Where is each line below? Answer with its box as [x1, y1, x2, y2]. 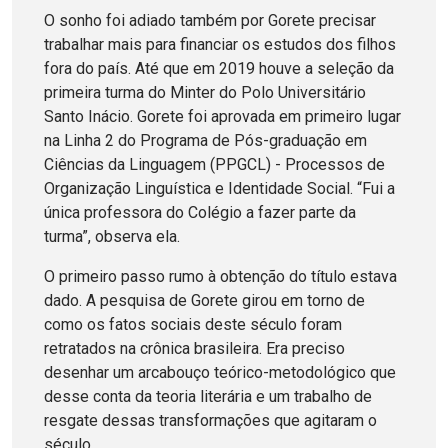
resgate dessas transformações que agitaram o [44, 411, 377, 431]
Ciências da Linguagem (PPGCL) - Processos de [44, 155, 385, 175]
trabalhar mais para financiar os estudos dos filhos [44, 35, 396, 55]
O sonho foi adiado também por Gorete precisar [44, 11, 376, 31]
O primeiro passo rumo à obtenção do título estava [44, 267, 397, 287]
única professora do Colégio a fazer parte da [44, 203, 356, 223]
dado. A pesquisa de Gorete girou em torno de [44, 291, 365, 311]
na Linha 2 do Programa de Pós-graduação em [44, 131, 367, 151]
